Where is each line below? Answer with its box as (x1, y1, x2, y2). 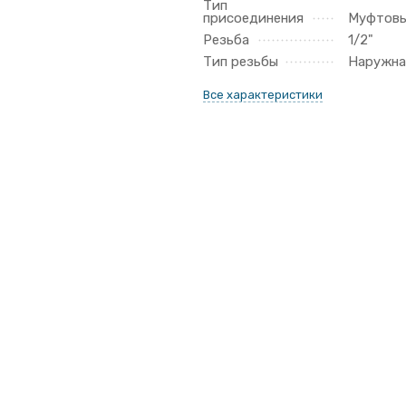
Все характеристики (203, 88, 323, 101)
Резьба (203, 32, 249, 48)
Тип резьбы (203, 53, 278, 70)
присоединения (203, 10, 304, 26)
